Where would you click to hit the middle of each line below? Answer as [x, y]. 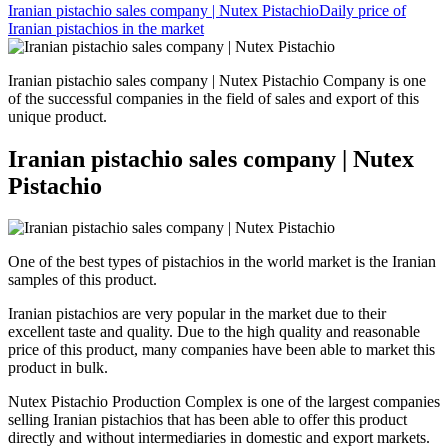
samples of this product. [82, 280]
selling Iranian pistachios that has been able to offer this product [207, 420]
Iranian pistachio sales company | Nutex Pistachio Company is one [217, 80]
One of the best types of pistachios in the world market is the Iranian [222, 262]
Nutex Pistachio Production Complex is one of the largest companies [224, 402]
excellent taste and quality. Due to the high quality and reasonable [214, 332]
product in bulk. [58, 368]
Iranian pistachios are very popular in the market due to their [197, 314]
